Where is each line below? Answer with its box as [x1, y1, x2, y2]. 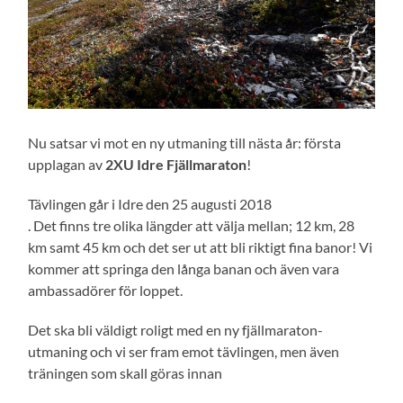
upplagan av [28, 155, 106, 173]
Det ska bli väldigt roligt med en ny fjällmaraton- [28, 320, 324, 338]
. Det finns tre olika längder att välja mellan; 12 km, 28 [28, 216, 355, 234]
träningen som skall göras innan [28, 363, 223, 381]
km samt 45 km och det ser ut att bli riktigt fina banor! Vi [28, 237, 373, 255]
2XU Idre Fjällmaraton [105, 155, 247, 173]
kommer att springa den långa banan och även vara [28, 259, 340, 277]
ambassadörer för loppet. [28, 281, 184, 299]
